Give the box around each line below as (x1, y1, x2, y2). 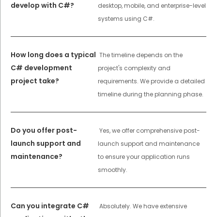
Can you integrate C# (11, 201, 90, 211)
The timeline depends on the (99, 50, 183, 59)
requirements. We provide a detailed (97, 77, 205, 85)
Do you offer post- (11, 125, 77, 135)
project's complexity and (97, 63, 170, 72)
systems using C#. (97, 14, 155, 23)
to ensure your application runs (97, 152, 190, 161)
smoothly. (97, 165, 127, 174)
